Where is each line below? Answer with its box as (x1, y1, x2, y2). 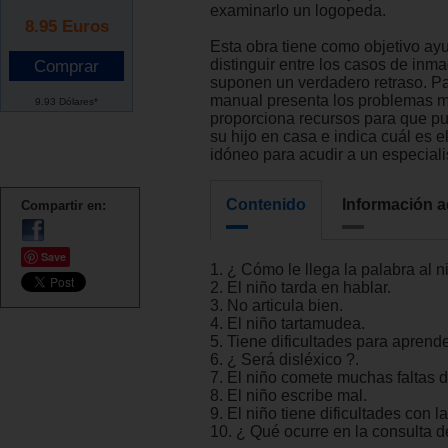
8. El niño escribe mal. (210, 387, 367, 405)
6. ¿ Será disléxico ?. (210, 351, 359, 369)
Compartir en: (21, 197, 106, 213)
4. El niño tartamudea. (210, 315, 365, 333)
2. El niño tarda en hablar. (210, 279, 391, 297)
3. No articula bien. (210, 297, 343, 315)
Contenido (226, 196, 306, 214)
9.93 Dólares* (35, 95, 98, 107)
